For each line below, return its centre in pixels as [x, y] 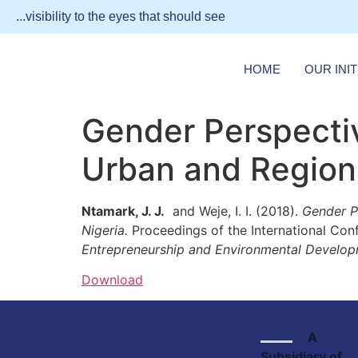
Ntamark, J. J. [123, 211]
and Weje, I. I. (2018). [233, 211]
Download [112, 280]
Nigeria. [105, 230]
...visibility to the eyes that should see [121, 16]
